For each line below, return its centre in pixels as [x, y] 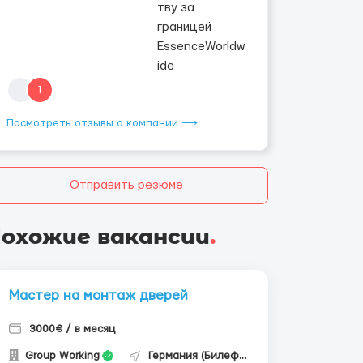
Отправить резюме [126, 185]
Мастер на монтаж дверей [98, 295]
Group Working [61, 356]
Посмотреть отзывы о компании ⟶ [102, 123]
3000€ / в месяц [72, 329]
